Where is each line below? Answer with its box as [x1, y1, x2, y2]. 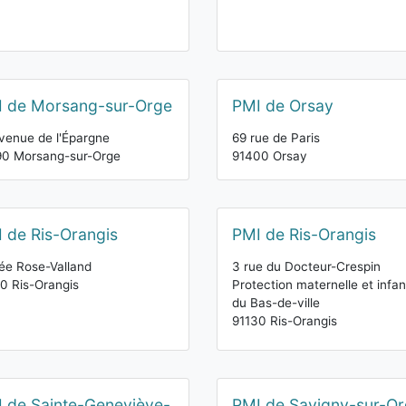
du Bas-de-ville [232, 295, 320, 310]
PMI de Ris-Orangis [232, 225, 376, 244]
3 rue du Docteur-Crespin [232, 259, 381, 274]
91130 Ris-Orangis [232, 314, 337, 328]
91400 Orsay [232, 149, 307, 163]
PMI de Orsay [232, 96, 333, 115]
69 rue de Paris [232, 130, 320, 145]
